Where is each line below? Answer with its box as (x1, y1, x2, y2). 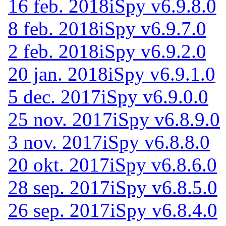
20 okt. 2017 (8, 153, 109, 176)
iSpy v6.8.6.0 (109, 153, 217, 176)
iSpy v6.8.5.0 (110, 176, 217, 198)
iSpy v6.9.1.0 (108, 63, 215, 85)
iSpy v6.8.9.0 (112, 108, 220, 130)
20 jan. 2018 (8, 63, 108, 85)
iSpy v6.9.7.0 (99, 17, 206, 39)
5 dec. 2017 (8, 85, 101, 107)
